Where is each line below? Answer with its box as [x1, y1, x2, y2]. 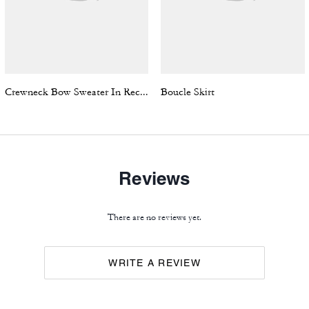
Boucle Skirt [161, 86, 215, 99]
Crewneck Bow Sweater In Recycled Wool [139, 86, 148, 99]
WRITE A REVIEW [108, 257, 201, 268]
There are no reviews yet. [108, 212, 201, 223]
